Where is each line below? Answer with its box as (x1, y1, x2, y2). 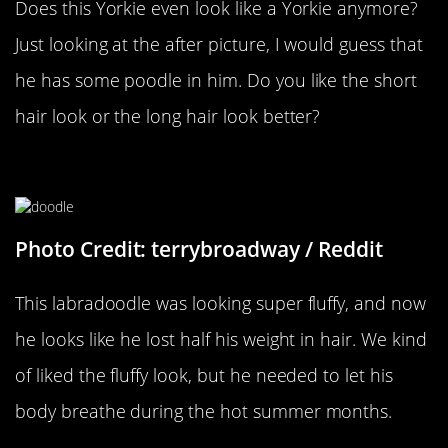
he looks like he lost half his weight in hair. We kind (15, 327, 427, 352)
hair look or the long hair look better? (15, 103, 321, 128)
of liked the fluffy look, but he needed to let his (15, 363, 393, 388)
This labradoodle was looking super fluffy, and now (15, 291, 426, 316)
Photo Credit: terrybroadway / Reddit (15, 235, 383, 264)
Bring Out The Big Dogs (15, 149, 290, 184)
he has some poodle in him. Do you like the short (15, 67, 417, 92)
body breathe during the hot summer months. (15, 399, 393, 424)
